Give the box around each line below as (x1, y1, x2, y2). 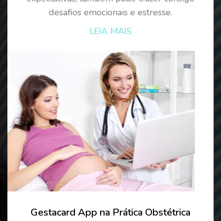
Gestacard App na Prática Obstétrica (31, 205, 190, 219)
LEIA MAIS (89, 25, 132, 37)
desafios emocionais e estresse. (49, 6, 172, 18)
